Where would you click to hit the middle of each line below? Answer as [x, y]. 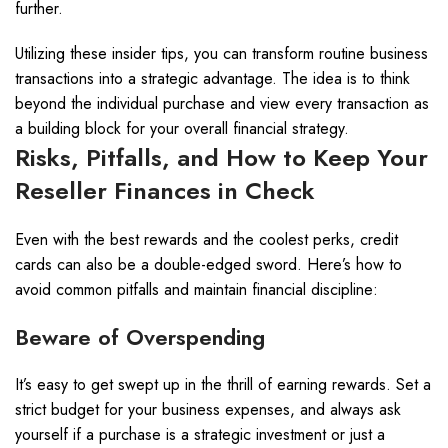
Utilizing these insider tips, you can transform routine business [221, 53]
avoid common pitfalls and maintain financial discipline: [196, 289]
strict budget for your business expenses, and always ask [208, 409]
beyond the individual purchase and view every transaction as [222, 103]
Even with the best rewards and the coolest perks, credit [206, 239]
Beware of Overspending [140, 337]
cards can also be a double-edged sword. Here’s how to [208, 264]
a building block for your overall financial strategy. [182, 128]
